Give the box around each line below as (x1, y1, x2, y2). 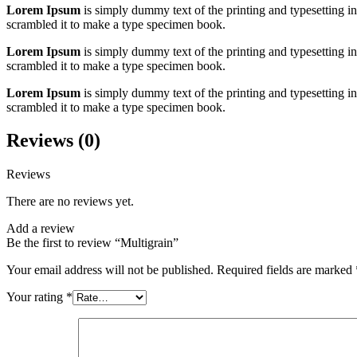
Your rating (6, 290, 66, 304)
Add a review (6, 222, 75, 236)
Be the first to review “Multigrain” (6, 236, 178, 250)
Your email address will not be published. (6, 263, 214, 277)
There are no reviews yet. (6, 194, 134, 209)
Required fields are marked (217, 263, 355, 277)
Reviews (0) (6, 130, 100, 151)
